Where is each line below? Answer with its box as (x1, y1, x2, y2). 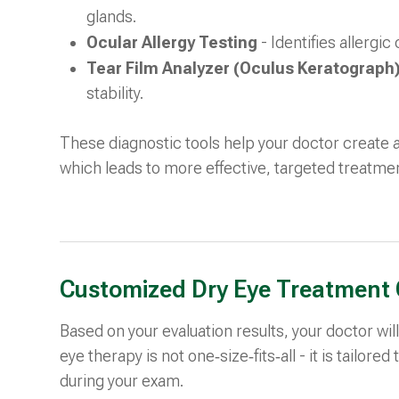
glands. (86, 6, 137, 26)
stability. (86, 83, 144, 102)
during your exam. (60, 370, 184, 390)
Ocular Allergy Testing (86, 32, 262, 52)
